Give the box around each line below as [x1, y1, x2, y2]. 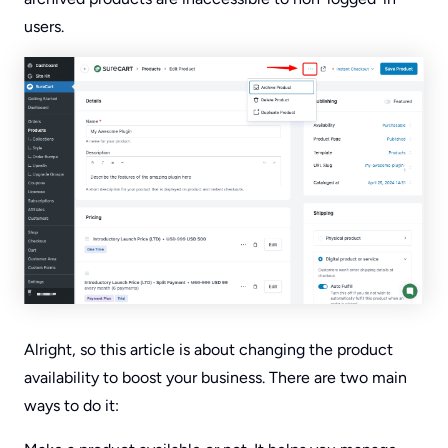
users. [24, 17, 64, 37]
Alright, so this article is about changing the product [24, 340, 393, 360]
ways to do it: [24, 396, 119, 416]
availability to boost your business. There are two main [24, 368, 407, 388]
